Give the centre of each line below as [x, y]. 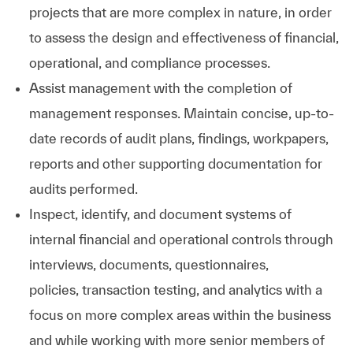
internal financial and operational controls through [181, 239]
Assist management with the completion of [160, 87]
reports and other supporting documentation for [175, 163]
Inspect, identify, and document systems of [160, 214]
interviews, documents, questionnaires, [149, 264]
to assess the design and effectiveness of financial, [184, 37]
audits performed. [83, 188]
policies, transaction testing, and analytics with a [175, 289]
